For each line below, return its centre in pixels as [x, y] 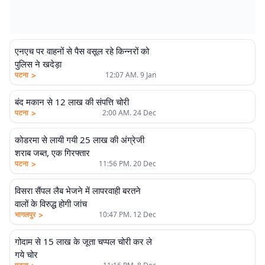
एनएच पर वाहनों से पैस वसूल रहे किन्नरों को [82, 51]
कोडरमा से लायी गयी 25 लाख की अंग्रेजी [80, 140]
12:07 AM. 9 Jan [130, 75]
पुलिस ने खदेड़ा [38, 64]
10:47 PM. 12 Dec [127, 214]
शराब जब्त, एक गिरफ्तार [52, 153]
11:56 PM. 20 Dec [127, 164]
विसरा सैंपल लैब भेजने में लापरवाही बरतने [78, 190]
